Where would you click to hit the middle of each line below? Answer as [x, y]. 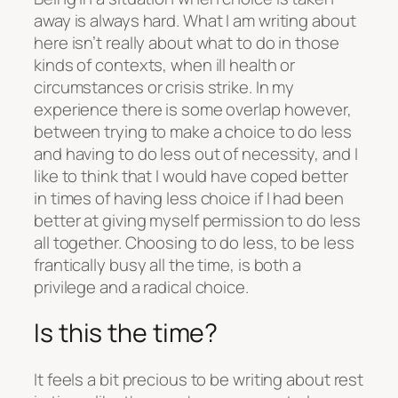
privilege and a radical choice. [141, 287]
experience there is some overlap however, [193, 109]
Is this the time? [126, 333]
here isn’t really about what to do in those [187, 42]
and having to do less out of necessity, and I [196, 153]
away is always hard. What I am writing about [195, 20]
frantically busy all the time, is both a [167, 264]
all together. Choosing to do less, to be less [194, 242]
